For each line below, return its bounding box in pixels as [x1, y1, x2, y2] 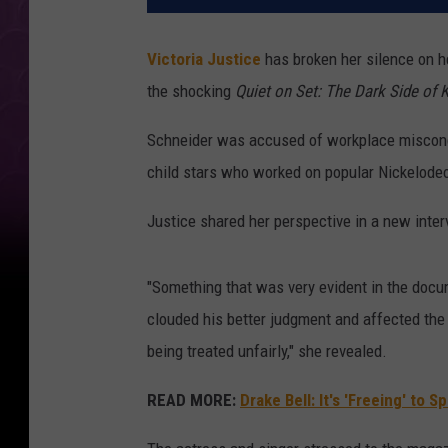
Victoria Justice [147, 49, 261, 70]
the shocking [147, 81, 235, 102]
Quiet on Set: [235, 81, 325, 102]
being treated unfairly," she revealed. [147, 341, 387, 362]
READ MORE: [147, 390, 236, 411]
